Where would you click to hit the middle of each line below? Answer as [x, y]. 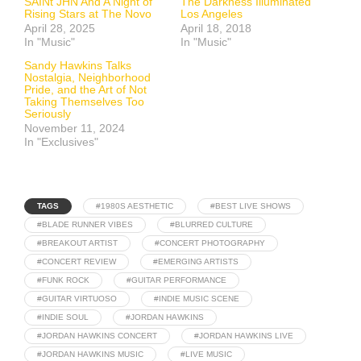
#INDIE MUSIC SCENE [197, 299]
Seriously [48, 114]
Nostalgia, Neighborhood [87, 78]
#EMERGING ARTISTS [196, 262]
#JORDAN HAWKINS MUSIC [90, 355]
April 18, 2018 [216, 29]
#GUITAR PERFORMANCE [176, 280]
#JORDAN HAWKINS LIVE [244, 336]
